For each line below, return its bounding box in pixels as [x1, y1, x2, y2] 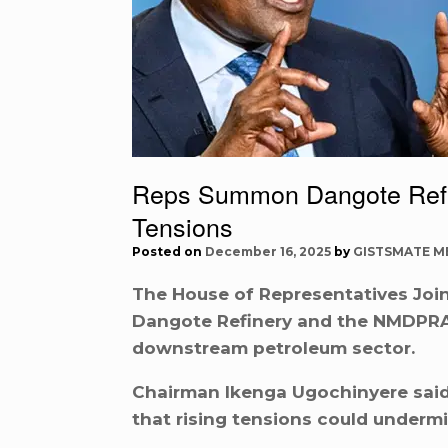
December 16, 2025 [205, 243, 331, 259]
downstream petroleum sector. [132, 337, 415, 358]
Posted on [141, 243, 205, 259]
